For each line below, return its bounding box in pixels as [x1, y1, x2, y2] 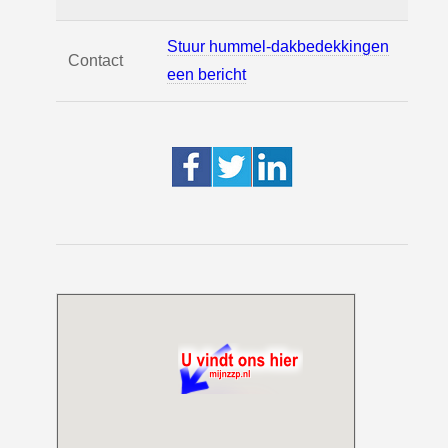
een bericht [167, 66, 246, 83]
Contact [68, 52, 123, 69]
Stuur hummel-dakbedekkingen [167, 38, 389, 55]
